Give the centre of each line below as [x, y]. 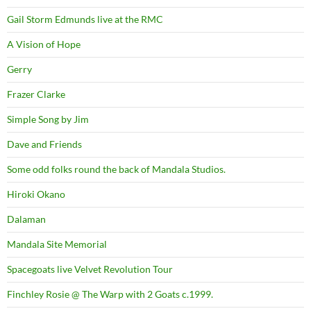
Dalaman [26, 219]
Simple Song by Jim [48, 119]
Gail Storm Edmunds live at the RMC [85, 19]
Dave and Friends [44, 144]
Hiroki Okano [36, 194]
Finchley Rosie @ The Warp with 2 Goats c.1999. [110, 294]
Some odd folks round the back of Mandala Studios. [116, 169]
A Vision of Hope [44, 44]
